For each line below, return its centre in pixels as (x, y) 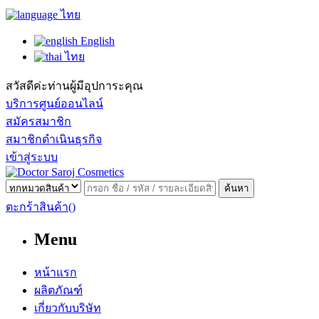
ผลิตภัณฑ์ (58, 290)
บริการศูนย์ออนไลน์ (54, 104)
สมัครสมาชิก (38, 121)
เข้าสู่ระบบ (32, 157)
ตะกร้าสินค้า (37, 207)
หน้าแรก (56, 272)
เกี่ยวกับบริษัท (68, 308)
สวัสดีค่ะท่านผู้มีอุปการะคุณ (74, 86)
